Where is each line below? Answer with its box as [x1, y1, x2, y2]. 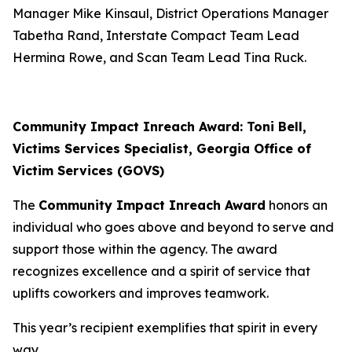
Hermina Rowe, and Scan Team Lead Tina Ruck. [13, 49, 306, 65]
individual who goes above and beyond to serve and [13, 219, 334, 235]
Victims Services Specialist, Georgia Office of [13, 141, 311, 156]
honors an [266, 197, 328, 213]
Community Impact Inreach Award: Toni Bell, [13, 119, 306, 134]
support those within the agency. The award [13, 241, 277, 257]
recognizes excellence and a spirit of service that [13, 263, 310, 279]
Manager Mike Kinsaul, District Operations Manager [13, 5, 328, 21]
